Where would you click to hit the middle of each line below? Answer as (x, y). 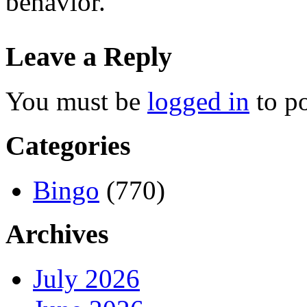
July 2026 (86, 279)
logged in (198, 101)
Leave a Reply (89, 57)
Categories (68, 145)
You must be (76, 101)
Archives (57, 234)
